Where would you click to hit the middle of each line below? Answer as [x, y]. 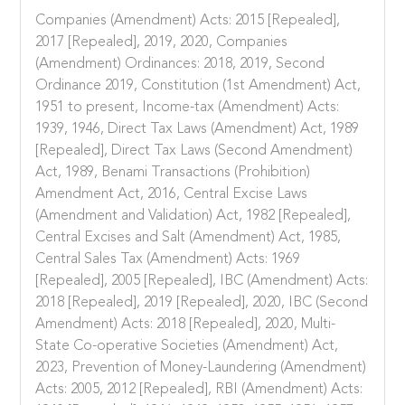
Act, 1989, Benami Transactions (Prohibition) [173, 172]
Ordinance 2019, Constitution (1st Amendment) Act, [198, 85]
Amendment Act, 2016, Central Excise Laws [172, 194]
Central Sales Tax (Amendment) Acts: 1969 [168, 259]
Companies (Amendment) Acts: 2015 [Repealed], [188, 20]
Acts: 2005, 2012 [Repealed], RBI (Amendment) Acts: [199, 389]
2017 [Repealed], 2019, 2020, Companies [162, 42]
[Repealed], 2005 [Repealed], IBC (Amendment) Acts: [202, 281]
